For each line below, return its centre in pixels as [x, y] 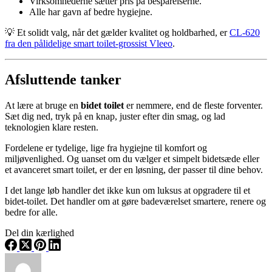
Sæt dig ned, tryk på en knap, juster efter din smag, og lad [115, 117]
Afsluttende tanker [63, 80]
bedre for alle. [31, 212]
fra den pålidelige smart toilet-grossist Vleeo [89, 43]
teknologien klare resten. [52, 127]
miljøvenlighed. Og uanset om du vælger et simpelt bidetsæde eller [132, 159]
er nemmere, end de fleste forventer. [193, 106]
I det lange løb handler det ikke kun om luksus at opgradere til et [127, 191]
